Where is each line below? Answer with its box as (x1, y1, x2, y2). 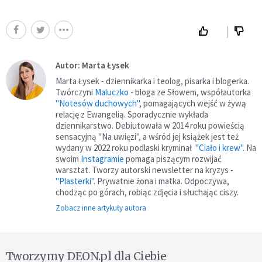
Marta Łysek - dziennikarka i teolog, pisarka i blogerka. (56, 75, 249, 87)
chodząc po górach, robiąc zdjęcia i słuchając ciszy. (56, 187, 242, 198)
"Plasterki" (56, 175, 94, 187)
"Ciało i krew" (195, 142, 243, 154)
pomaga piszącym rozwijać (124, 153, 222, 165)
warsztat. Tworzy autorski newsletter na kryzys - (56, 164, 233, 176)
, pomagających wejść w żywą (139, 98, 246, 109)
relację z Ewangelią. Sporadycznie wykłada (56, 109, 208, 120)
